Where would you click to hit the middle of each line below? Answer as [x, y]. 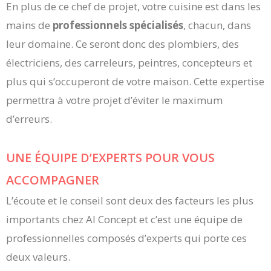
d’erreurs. [29, 119]
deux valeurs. [39, 256]
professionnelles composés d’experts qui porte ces [126, 238]
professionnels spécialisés [118, 25]
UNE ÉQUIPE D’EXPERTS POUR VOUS [110, 157]
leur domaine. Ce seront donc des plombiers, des [122, 44]
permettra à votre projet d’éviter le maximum [114, 100]
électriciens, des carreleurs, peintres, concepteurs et [129, 63]
